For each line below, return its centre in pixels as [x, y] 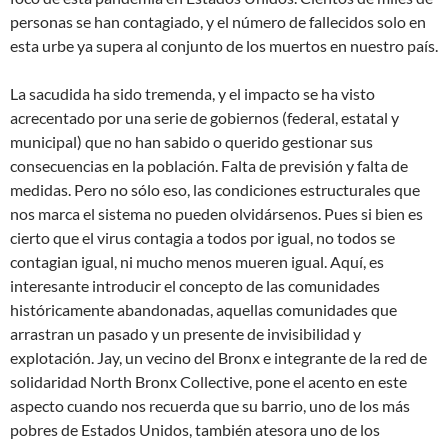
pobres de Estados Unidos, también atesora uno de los [195, 430]
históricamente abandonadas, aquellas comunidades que [203, 310]
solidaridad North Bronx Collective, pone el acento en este [208, 382]
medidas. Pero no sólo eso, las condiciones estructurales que [215, 190]
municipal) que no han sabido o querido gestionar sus [191, 142]
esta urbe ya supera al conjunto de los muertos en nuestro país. [224, 46]
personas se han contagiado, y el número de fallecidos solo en [218, 22]
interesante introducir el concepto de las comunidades [195, 286]
